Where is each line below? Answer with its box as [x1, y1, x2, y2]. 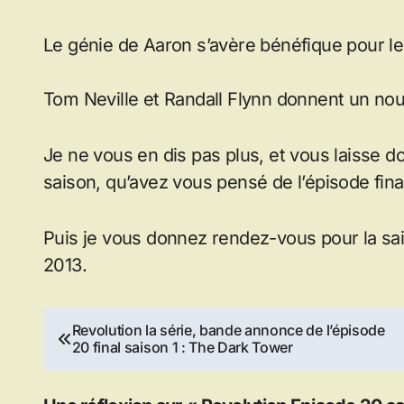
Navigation [42, 308, 186, 344]
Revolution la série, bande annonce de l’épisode [71, 321, 385, 340]
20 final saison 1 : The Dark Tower [71, 338, 293, 357]
